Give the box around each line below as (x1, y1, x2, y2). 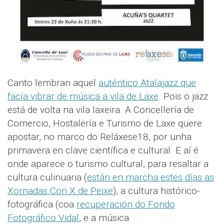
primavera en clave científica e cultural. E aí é (7, 144, 198, 156)
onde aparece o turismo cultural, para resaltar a (7, 158, 208, 170)
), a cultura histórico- (113, 185, 200, 197)
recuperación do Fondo (76, 198, 175, 210)
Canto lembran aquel (7, 77, 98, 89)
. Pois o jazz (158, 90, 208, 102)
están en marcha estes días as (87, 171, 214, 183)
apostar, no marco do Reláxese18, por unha (7, 131, 191, 143)
